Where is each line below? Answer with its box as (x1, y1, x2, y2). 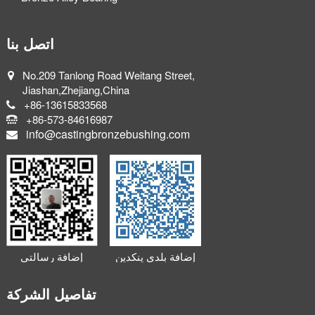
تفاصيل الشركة (6, 283, 96, 304)
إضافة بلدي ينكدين (115, 248, 196, 264)
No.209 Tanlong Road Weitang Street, (22, 67, 195, 83)
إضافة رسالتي (20, 248, 84, 264)
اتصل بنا (6, 32, 54, 53)
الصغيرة (34, 259, 70, 275)
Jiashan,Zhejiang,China (22, 82, 129, 98)
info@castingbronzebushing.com (25, 126, 190, 143)
